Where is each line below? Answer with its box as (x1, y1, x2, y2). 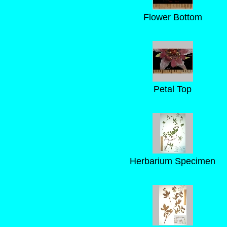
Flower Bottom (143, 12, 202, 22)
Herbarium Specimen (130, 156, 215, 166)
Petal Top (154, 84, 192, 94)
